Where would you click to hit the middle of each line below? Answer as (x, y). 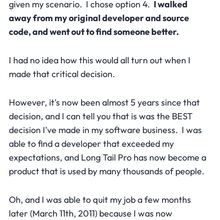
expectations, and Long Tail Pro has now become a (107, 157)
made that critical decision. (62, 74)
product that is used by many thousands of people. (106, 171)
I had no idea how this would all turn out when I (99, 60)
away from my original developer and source (99, 18)
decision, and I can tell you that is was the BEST (100, 116)
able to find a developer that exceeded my (91, 143)
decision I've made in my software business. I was (105, 130)
